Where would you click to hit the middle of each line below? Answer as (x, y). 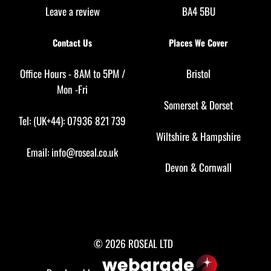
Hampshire (220, 136)
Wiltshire (173, 136)
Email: (39, 152)
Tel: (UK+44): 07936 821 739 (73, 120)
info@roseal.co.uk (85, 152)
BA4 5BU (198, 11)
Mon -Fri (73, 90)
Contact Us (73, 42)
